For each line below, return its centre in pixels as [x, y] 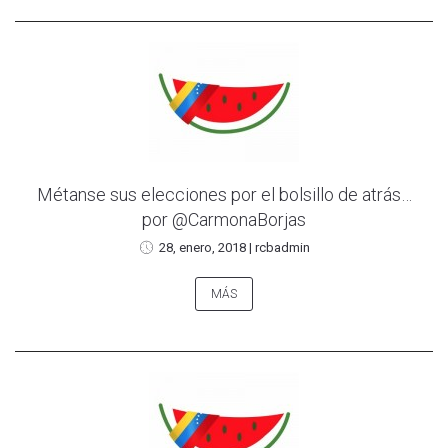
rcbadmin [282, 247]
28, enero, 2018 [202, 247]
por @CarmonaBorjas [224, 219]
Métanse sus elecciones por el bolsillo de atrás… [224, 194]
